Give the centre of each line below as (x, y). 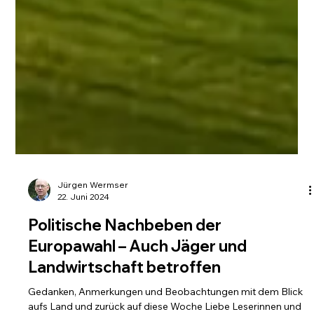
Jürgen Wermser (93, 252)
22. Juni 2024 (84, 264)
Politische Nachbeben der (125, 293)
